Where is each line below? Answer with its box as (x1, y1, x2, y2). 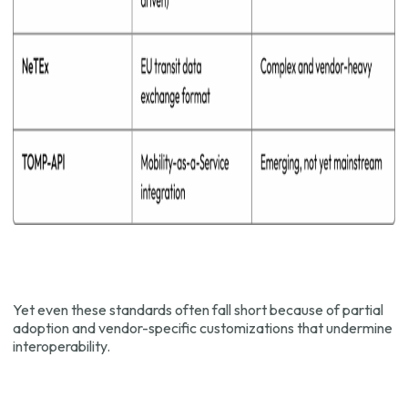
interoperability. (13, 337, 110, 356)
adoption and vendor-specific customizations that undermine (13, 319, 393, 338)
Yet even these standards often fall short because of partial (13, 301, 383, 320)
